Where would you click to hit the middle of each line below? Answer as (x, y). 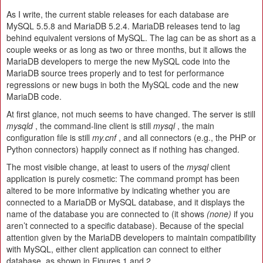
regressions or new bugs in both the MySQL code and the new (122, 85)
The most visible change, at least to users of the (97, 167)
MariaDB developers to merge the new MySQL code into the (118, 61)
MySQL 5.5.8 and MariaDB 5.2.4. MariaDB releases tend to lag (123, 26)
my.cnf (104, 138)
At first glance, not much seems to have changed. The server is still (131, 114)
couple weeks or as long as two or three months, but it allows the (127, 50)
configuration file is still (49, 138)
